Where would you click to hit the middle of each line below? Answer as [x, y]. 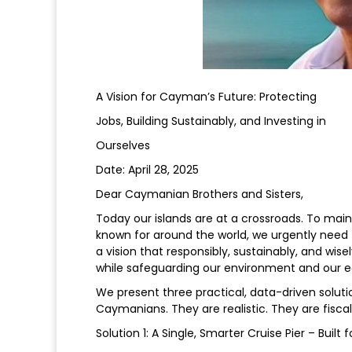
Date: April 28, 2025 [147, 170]
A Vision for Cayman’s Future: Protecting [206, 97]
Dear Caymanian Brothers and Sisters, [200, 194]
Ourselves [123, 146]
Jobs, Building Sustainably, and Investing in [211, 121]
